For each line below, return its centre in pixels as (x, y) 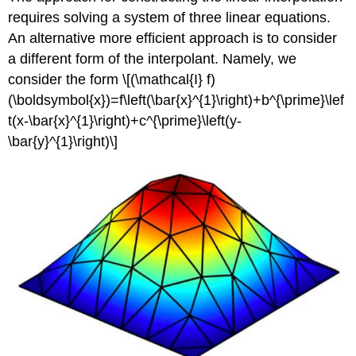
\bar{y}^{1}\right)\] (63, 142)
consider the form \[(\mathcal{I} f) (112, 80)
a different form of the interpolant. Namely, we (153, 59)
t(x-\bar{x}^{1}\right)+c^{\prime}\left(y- (125, 121)
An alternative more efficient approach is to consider (173, 39)
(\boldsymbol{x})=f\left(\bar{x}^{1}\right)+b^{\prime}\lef (176, 101)
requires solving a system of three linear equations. (170, 18)
